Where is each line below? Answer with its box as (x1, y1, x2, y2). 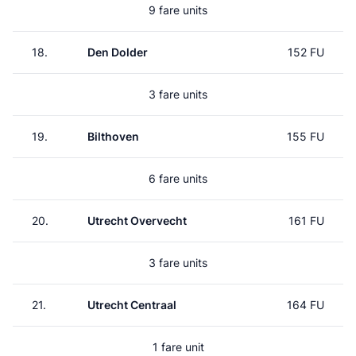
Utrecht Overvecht (87, 214, 187, 227)
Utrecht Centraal (87, 298, 176, 311)
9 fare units (149, 3, 207, 17)
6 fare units (149, 172, 207, 185)
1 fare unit (152, 340, 204, 354)
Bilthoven (87, 130, 139, 143)
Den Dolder (87, 45, 148, 59)
